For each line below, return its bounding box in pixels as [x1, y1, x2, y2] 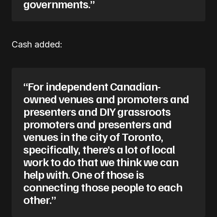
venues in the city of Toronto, [23, 128, 163, 143]
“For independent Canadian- [23, 78, 161, 93]
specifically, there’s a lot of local [23, 141, 175, 156]
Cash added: [12, 39, 62, 49]
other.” [23, 191, 56, 206]
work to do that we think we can [23, 154, 179, 169]
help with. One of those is [23, 166, 144, 181]
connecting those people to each [23, 179, 183, 194]
